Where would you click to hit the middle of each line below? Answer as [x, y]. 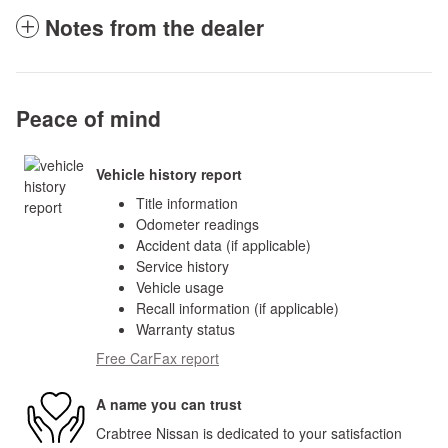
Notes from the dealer [154, 27]
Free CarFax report [157, 358]
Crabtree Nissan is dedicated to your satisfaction [249, 433]
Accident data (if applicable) [223, 245]
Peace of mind [88, 118]
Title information [187, 203]
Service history [182, 266]
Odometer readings [197, 224]
